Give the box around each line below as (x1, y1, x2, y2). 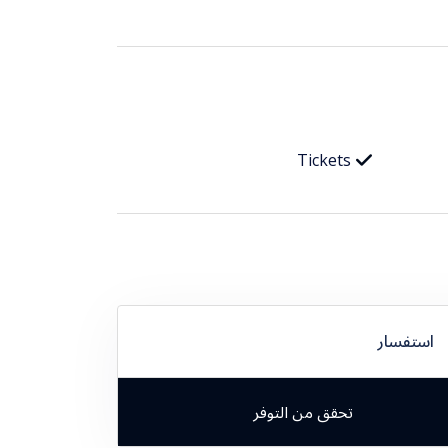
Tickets (297, 149, 351, 172)
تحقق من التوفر (253, 400, 354, 423)
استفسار (376, 329, 434, 352)
